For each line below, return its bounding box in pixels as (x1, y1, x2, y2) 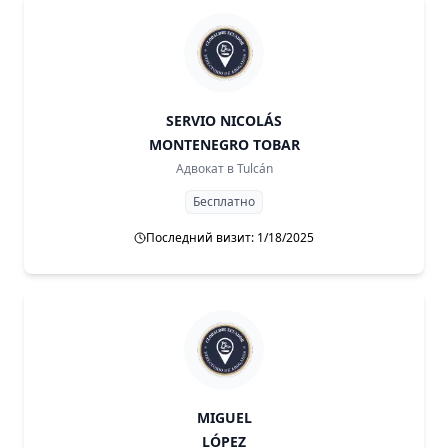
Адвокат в (175, 160, 234, 177)
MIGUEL (196, 408, 252, 427)
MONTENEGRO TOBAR (148, 135, 300, 154)
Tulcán (236, 160, 273, 177)
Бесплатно (193, 193, 255, 210)
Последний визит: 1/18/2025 (146, 229, 314, 246)
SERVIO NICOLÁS (166, 111, 282, 130)
